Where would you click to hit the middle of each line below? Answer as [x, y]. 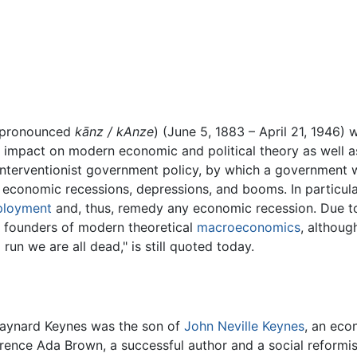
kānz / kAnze [114, 132]
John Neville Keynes [244, 326]
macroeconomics [249, 228]
